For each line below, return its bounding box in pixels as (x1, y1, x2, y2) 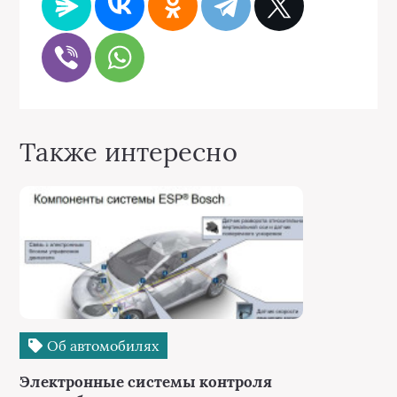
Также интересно (19, 136, 237, 168)
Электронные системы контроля (19, 372, 272, 392)
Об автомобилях (43, 337, 159, 354)
